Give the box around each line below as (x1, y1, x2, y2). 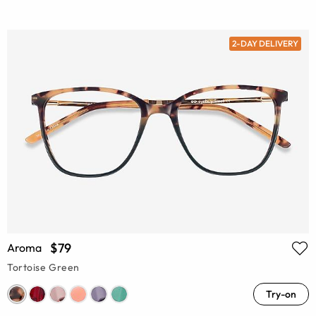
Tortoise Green (7, 261, 80, 274)
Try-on (266, 288, 296, 301)
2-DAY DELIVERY (231, 37, 298, 49)
